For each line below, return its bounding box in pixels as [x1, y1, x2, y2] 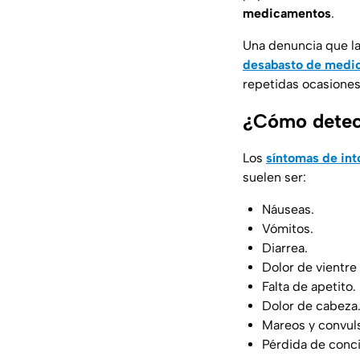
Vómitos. [262, 221, 313, 237]
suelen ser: [243, 170, 306, 186]
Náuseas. [262, 202, 314, 218]
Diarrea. [262, 240, 308, 256]
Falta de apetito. [262, 279, 356, 295]
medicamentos [243, 6, 331, 22]
